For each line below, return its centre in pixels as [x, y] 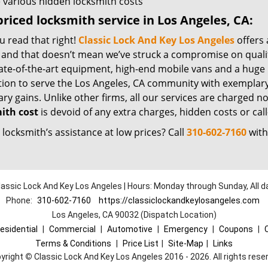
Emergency [185, 229]
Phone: [20, 200]
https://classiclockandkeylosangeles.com [179, 200]
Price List [141, 243]
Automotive [130, 229]
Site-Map [186, 243]
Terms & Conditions [73, 243]
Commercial [72, 229]
